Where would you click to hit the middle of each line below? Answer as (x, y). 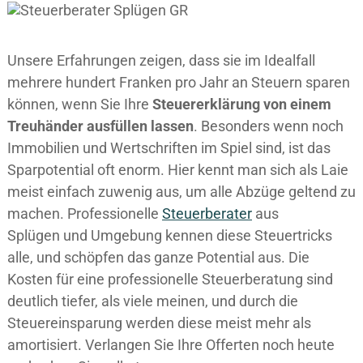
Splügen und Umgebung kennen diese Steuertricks (170, 236)
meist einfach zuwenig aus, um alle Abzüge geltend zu (181, 192)
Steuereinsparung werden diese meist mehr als (159, 323)
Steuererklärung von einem (242, 105)
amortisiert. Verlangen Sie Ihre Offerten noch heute (171, 345)
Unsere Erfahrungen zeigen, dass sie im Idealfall (161, 61)
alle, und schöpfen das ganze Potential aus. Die (158, 258)
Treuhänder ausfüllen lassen (100, 126)
